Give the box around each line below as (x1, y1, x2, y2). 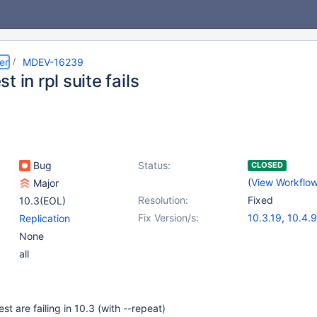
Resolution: (138, 194, 188, 206)
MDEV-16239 (23, 56, 83, 68)
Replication (19, 212, 70, 224)
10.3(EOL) (19, 195, 66, 207)
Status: (138, 159, 171, 171)
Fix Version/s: (138, 212, 199, 224)
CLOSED (251, 160, 283, 170)
